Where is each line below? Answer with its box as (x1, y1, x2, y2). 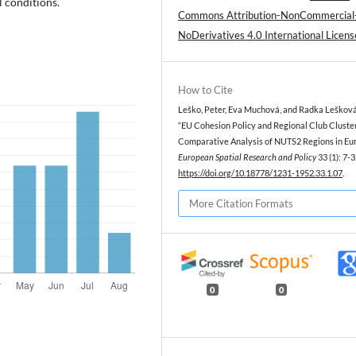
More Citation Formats (189, 197, 293, 211)
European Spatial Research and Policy (178, 153, 316, 163)
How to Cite (178, 83, 233, 97)
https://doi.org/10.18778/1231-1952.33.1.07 (178, 168, 342, 179)
